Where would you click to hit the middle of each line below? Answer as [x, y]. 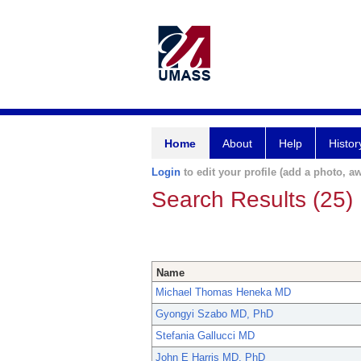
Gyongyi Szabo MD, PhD [214, 314]
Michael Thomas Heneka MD [223, 293]
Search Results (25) [252, 199]
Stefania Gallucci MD [205, 336]
